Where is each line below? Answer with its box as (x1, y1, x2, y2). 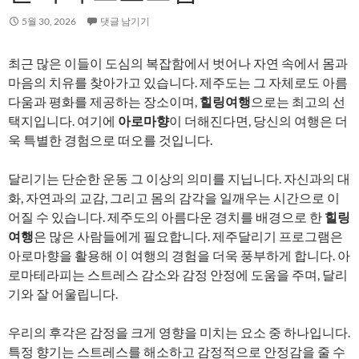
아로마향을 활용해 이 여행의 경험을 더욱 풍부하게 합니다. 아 (8, 248, 350, 263)
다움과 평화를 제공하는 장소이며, (8, 94, 200, 109)
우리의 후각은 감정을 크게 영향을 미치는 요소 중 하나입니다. (8, 325, 350, 340)
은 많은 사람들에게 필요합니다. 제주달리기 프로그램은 (34, 228, 343, 244)
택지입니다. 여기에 (8, 113, 118, 128)
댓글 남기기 (100, 15, 150, 27)
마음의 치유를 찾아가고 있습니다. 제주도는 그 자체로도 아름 (8, 75, 348, 90)
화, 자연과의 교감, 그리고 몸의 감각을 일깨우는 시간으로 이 (8, 190, 340, 205)
